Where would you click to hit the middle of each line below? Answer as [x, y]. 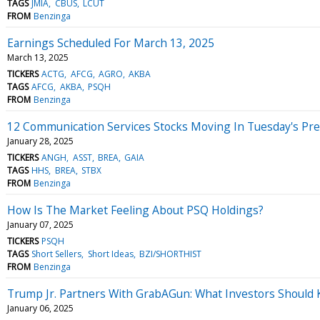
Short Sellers [57, 254]
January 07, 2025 [40, 224]
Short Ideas [110, 254]
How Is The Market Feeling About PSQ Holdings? [135, 210]
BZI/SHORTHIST [170, 254]
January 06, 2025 [40, 308]
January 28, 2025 [40, 141]
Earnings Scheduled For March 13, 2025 [111, 42]
